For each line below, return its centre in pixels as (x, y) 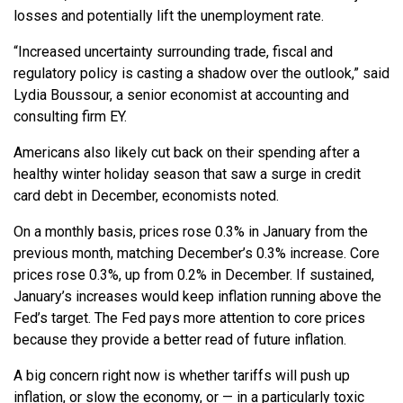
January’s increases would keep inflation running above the (197, 297)
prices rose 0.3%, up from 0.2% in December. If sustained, (194, 275)
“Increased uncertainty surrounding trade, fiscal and (173, 52)
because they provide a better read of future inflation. (180, 340)
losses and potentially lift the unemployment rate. (169, 16)
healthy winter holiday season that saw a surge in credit (187, 175)
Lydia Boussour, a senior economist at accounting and (181, 95)
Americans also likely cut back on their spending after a (187, 153)
